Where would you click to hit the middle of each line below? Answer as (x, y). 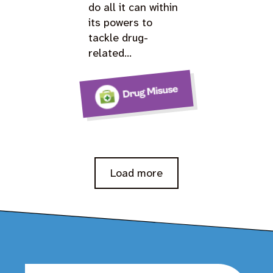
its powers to (121, 22)
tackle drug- (119, 37)
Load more (136, 173)
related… (110, 53)
